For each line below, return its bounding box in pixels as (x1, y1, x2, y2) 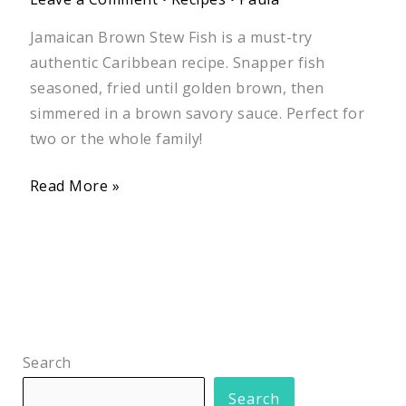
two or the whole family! (29, 129, 203, 150)
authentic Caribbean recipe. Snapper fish (29, 53, 325, 73)
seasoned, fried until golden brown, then (29, 78, 324, 99)
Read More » (29, 176, 121, 197)
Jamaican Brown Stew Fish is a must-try (29, 27, 313, 48)
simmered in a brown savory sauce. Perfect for (29, 103, 365, 124)
